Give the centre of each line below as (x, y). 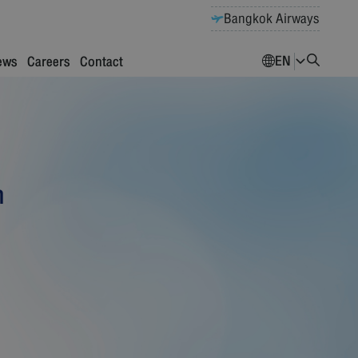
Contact (101, 62)
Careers (49, 62)
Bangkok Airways (272, 19)
